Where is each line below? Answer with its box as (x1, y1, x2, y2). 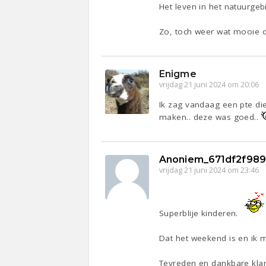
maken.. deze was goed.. (159, 112, 261, 123)
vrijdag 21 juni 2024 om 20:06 (159, 80, 259, 90)
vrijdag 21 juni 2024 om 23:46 (159, 165, 259, 176)
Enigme (159, 68, 197, 80)
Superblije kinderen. (159, 208, 241, 219)
